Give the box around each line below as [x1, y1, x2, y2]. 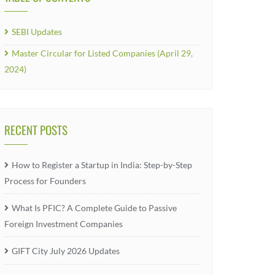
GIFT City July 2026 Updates [12, 246, 120, 256]
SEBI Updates [12, 26, 62, 37]
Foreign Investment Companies [4, 219, 123, 229]
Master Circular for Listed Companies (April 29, [12, 48, 193, 58]
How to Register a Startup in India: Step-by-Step [12, 160, 192, 170]
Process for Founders [4, 176, 86, 186]
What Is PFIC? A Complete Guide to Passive [12, 203, 177, 213]
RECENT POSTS [4, 121, 68, 138]
